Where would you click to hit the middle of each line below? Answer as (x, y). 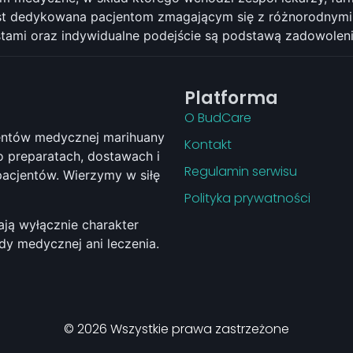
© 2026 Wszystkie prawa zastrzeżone (176, 329)
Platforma (231, 98)
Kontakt (208, 145)
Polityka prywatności (247, 199)
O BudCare (218, 118)
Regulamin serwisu (241, 172)
